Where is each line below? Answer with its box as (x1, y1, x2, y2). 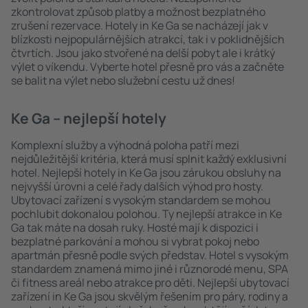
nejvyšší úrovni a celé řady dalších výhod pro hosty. (11, 179, 263, 194)
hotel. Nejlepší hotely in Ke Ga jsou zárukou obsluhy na (11, 165, 281, 180)
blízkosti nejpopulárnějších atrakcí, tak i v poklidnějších (11, 32, 285, 47)
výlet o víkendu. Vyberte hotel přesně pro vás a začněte (11, 59, 284, 74)
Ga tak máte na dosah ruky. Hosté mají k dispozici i (11, 220, 258, 235)
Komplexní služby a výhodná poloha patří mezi (11, 137, 239, 153)
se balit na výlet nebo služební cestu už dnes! (11, 73, 235, 88)
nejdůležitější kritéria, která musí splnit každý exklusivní (11, 151, 287, 166)
